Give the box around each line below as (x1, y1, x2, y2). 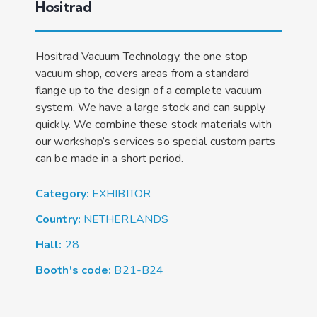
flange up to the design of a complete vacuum (35, 82, 263, 98)
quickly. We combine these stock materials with (35, 116, 272, 132)
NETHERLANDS (83, 211, 169, 227)
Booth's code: (35, 262, 115, 278)
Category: (35, 185, 92, 202)
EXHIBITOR (92, 185, 151, 202)
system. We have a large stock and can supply (35, 99, 266, 115)
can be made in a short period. (35, 150, 184, 166)
